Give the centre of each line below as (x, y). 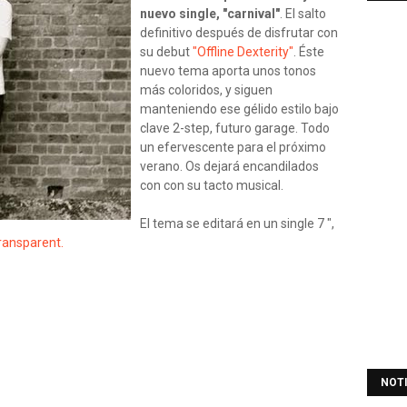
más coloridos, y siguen (206, 90)
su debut (166, 52)
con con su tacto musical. (212, 185)
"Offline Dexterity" (243, 52)
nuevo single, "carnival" (210, 14)
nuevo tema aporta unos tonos (228, 71)
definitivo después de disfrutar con (239, 33)
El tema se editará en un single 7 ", (237, 223)
